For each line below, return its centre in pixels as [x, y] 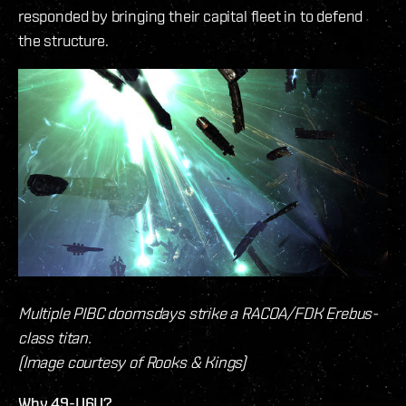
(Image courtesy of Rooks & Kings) [132, 362]
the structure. [65, 40]
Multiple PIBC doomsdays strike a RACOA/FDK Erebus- [198, 314]
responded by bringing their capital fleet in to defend [191, 15]
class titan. [55, 338]
